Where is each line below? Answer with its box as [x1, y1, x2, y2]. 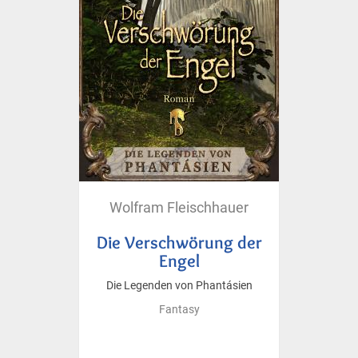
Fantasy [158, 302, 200, 316]
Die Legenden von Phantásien [105, 278, 253, 292]
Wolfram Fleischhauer [109, 198, 249, 216]
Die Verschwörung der [96, 231, 262, 253]
